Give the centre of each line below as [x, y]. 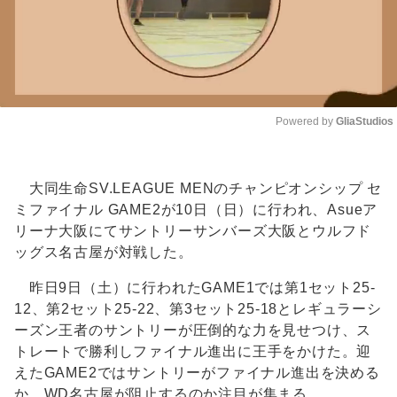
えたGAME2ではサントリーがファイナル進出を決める [197, 373]
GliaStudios [365, 122]
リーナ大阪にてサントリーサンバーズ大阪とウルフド [193, 231]
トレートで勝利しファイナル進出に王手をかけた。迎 [193, 352]
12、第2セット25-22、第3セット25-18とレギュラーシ [198, 309]
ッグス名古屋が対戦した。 [104, 253]
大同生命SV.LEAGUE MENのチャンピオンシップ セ [198, 189]
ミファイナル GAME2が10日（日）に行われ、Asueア [196, 210]
